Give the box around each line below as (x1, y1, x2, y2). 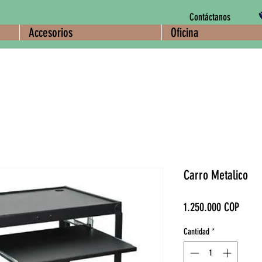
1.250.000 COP (184, 200, 239, 214)
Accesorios (28, 25, 73, 40)
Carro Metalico (184, 167, 248, 183)
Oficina (170, 25, 198, 40)
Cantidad (184, 226, 209, 237)
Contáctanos (189, 11, 230, 23)
